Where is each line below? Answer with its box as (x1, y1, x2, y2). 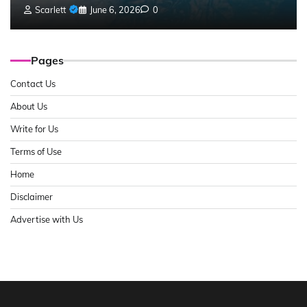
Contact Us (10, 78, 56, 90)
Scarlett (35, 4, 66, 16)
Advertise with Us (10, 214, 83, 225)
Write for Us (10, 123, 58, 135)
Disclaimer (10, 191, 53, 203)
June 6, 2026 (90, 4, 140, 16)
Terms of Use (10, 146, 62, 158)
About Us (10, 101, 47, 112)
